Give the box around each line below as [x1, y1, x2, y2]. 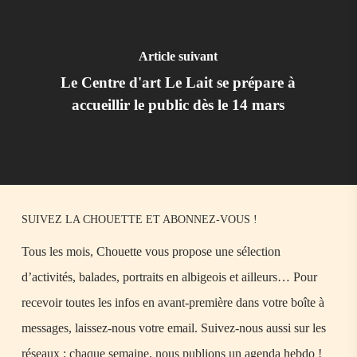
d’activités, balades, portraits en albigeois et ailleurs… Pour [22, 270, 318, 284]
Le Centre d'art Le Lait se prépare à [61, 73, 296, 91]
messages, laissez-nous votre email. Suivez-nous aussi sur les [22, 321, 327, 335]
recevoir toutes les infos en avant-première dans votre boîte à [22, 296, 325, 310]
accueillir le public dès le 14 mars [72, 96, 285, 113]
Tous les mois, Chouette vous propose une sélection [22, 245, 281, 259]
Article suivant [139, 49, 218, 63]
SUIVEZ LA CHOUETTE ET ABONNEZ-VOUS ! [22, 214, 258, 226]
